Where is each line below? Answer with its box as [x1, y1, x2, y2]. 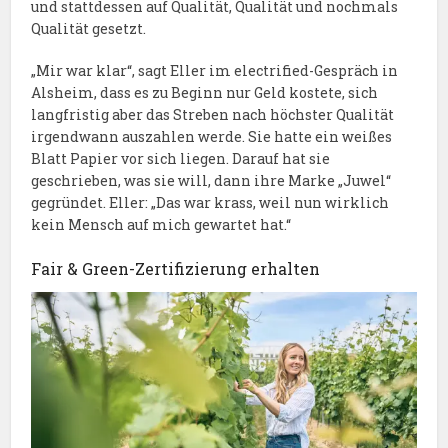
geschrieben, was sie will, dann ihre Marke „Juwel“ [31, 170, 392, 190]
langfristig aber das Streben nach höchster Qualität [31, 104, 395, 124]
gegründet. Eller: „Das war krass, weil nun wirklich [31, 192, 390, 212]
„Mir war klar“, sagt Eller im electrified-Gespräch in [31, 60, 399, 80]
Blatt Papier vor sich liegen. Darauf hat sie [31, 148, 331, 168]
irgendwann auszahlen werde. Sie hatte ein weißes [31, 126, 393, 146]
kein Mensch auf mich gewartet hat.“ [31, 214, 292, 234]
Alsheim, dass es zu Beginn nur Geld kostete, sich [31, 82, 379, 102]
